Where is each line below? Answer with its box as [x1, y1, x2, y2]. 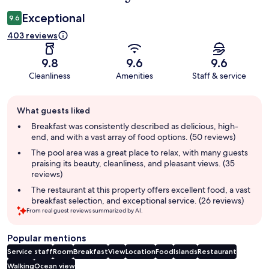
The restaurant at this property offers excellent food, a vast [31, 184, 250, 195]
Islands [174, 246, 198, 256]
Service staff [7, 246, 53, 256]
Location [125, 246, 156, 256]
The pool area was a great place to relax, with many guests [31, 147, 248, 158]
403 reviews [7, 29, 58, 41]
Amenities [115, 70, 153, 81]
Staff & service [192, 70, 247, 81]
